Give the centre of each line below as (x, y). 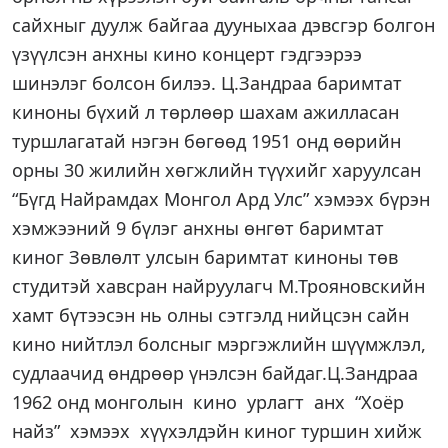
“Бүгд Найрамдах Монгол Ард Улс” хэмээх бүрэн (221, 199)
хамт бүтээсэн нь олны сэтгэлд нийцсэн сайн (210, 315)
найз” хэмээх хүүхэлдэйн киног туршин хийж (217, 431)
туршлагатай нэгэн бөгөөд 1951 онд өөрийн (206, 141)
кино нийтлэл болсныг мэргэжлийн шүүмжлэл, (219, 344)
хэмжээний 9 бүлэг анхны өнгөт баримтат (198, 228)
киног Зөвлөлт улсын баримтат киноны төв (205, 257)
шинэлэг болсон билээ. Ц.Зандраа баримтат (207, 83)
